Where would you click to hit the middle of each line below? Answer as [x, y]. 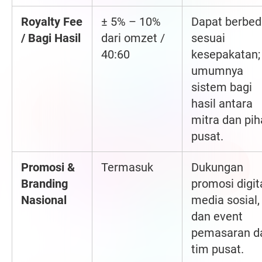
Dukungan [217, 168]
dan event [217, 217]
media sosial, [225, 200]
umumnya [217, 71]
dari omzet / [133, 38]
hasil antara [222, 104]
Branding [44, 184]
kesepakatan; [226, 55]
